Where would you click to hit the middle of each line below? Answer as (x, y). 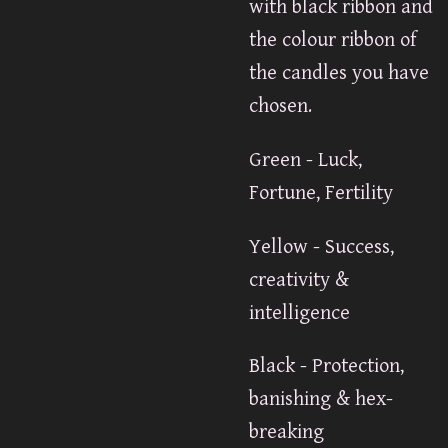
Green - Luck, (305, 159)
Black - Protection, (326, 366)
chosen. (280, 106)
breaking (286, 432)
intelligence (299, 312)
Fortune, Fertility (321, 192)
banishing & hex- (321, 399)
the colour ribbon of (332, 40)
